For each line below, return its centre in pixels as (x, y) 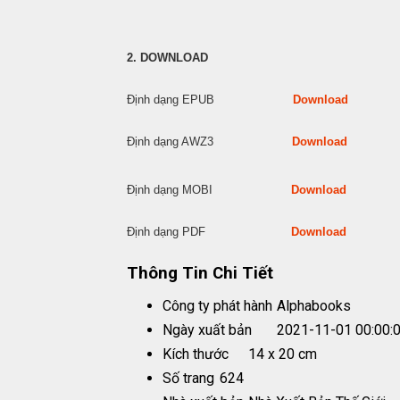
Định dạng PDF (209, 232)
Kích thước (196, 354)
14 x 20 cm (283, 354)
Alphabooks (314, 306)
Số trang (188, 379)
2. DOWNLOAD (167, 58)
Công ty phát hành (217, 306)
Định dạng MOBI (209, 190)
